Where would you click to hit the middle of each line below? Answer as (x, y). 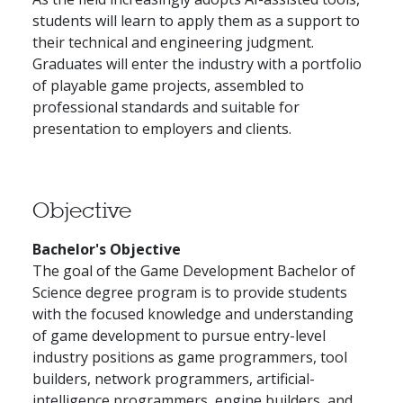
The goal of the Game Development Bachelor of (194, 270)
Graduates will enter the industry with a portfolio (197, 63)
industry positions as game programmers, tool (190, 357)
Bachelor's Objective (107, 249)
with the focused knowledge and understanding (193, 313)
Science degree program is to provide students (190, 292)
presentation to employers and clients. (162, 128)
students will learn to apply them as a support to (196, 20)
